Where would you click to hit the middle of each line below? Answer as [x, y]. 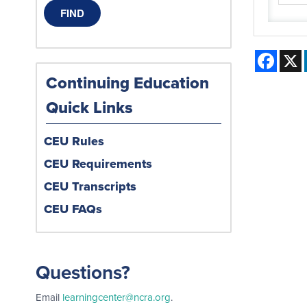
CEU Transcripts [90, 187]
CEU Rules [74, 142]
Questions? [83, 273]
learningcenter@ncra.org [116, 298]
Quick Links [89, 108]
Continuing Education [127, 83]
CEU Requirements [98, 164]
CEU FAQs [73, 209]
